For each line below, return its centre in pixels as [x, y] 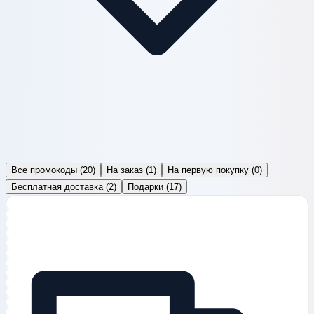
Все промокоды [44, 170]
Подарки [145, 187]
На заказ [125, 170]
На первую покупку [208, 170]
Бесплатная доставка [57, 187]
